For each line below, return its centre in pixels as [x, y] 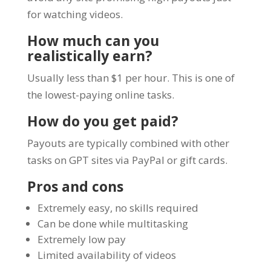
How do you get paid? [103, 121]
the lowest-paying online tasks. [100, 94]
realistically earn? [90, 55]
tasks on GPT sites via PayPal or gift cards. [127, 160]
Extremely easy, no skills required [118, 207]
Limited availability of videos [106, 255]
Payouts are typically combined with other [128, 143]
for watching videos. [75, 14]
